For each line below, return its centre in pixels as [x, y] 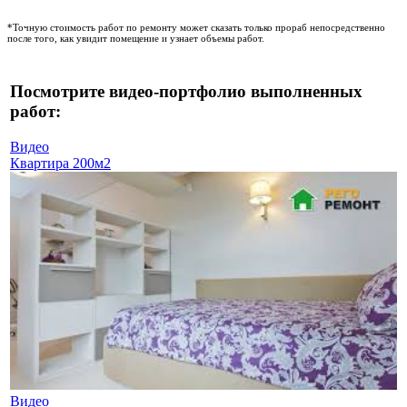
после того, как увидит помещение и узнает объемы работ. [136, 38]
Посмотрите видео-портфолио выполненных [186, 92]
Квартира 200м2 [60, 164]
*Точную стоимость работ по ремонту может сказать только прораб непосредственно [196, 27]
